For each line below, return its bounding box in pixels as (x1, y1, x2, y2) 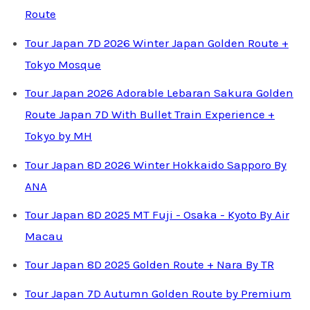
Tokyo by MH (25, 129, 92, 143)
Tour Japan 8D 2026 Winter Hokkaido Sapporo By (25, 157, 286, 172)
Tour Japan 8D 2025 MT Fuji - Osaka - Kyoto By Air (25, 208, 289, 222)
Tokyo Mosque (25, 57, 101, 71)
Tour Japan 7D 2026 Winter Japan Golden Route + (25, 35, 289, 50)
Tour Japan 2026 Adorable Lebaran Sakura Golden (25, 86, 293, 100)
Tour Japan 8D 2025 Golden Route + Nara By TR (25, 257, 274, 272)
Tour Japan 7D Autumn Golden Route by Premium (25, 286, 291, 300)
